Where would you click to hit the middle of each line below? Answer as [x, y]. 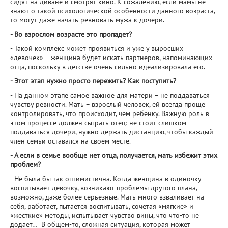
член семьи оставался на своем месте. [71, 141]
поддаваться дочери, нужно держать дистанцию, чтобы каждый [112, 132]
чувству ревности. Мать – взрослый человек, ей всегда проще [108, 104]
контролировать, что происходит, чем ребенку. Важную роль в [110, 113]
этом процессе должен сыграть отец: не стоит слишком [98, 123]
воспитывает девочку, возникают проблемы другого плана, [104, 188]
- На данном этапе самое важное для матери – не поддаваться [110, 95]
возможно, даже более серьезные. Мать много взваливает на [107, 197]
